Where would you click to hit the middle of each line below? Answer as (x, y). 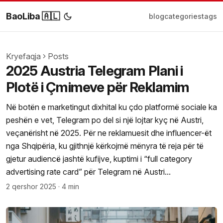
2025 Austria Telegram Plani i (95, 71)
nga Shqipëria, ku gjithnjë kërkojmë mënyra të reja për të (105, 146)
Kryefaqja (23, 56)
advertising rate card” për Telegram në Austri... (88, 172)
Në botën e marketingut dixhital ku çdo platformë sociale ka (111, 107)
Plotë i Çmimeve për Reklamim (98, 87)
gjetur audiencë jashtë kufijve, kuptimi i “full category (99, 159)
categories (183, 16)
